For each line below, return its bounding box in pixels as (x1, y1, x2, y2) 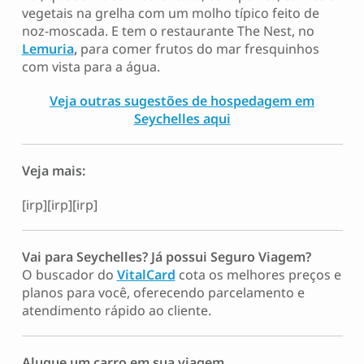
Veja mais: (21, 162, 85, 180)
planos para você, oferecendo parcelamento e (21, 284, 305, 301)
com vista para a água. (21, 58, 160, 76)
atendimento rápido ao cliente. (21, 301, 211, 319)
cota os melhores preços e (175, 266, 341, 284)
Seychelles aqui (133, 110, 231, 128)
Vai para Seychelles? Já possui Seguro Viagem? (21, 248, 311, 266)
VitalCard (116, 266, 175, 284)
